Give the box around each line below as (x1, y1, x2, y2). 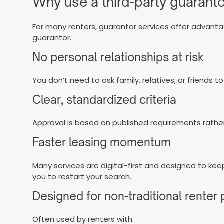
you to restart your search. (32, 171, 132, 182)
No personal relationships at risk (32, 50, 204, 64)
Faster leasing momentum (32, 135, 171, 149)
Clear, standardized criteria (32, 93, 177, 107)
